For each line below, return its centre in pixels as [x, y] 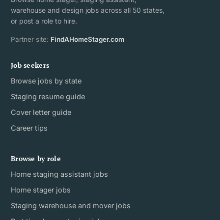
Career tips [29, 128]
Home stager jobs [41, 190]
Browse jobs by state [46, 81]
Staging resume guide [48, 96]
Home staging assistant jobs [59, 174]
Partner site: [31, 39]
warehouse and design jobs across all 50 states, [88, 10]
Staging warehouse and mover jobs [71, 205]
